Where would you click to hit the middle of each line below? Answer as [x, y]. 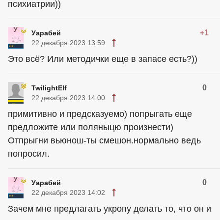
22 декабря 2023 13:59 [68, 43]
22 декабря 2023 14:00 [68, 98]
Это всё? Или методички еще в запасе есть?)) [103, 59]
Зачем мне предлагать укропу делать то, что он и [110, 209]
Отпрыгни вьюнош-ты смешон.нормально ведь [104, 141]
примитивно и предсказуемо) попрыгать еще [100, 114]
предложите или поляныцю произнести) [91, 127]
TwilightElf [49, 88]
